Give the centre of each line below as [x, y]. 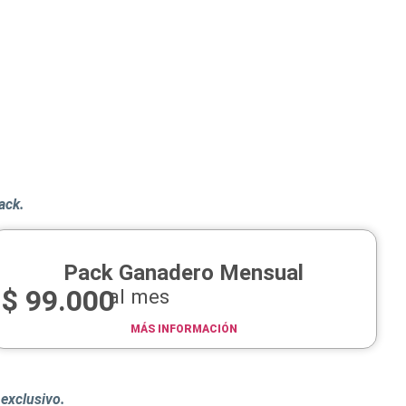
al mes [140, 296]
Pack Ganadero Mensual [184, 272]
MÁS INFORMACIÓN [184, 329]
